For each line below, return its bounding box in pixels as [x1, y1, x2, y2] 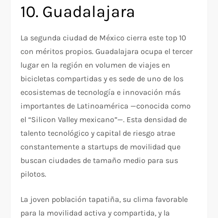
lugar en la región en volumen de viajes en [20, 60, 171, 70]
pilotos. [20, 169, 47, 179]
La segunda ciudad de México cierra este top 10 [20, 33, 187, 43]
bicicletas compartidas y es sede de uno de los [20, 74, 184, 84]
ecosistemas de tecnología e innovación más [20, 88, 181, 97]
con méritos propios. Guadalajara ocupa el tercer [20, 47, 193, 56]
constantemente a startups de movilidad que [20, 142, 181, 152]
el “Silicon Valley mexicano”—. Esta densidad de [20, 115, 187, 125]
